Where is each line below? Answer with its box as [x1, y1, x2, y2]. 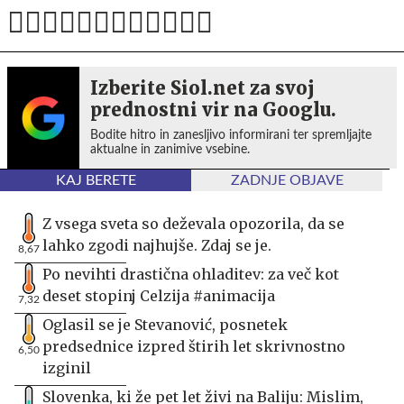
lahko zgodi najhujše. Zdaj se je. [42, 235, 271, 254]
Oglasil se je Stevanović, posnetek [42, 315, 288, 334]
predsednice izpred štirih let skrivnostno [42, 336, 345, 355]
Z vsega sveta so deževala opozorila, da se [42, 214, 344, 233]
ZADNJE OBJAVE [230, 172, 344, 188]
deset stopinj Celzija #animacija [42, 286, 275, 305]
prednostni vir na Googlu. [90, 97, 336, 121]
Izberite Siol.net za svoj [90, 76, 315, 99]
